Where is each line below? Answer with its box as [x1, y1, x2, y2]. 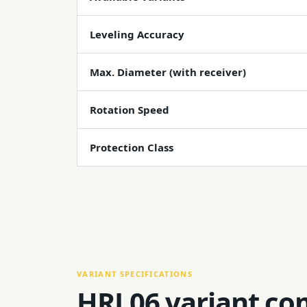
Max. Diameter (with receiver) [90, 65, 246, 79]
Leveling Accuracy [90, 27, 184, 41]
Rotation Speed [90, 103, 169, 116]
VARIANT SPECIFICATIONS [77, 269, 193, 279]
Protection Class [90, 140, 173, 154]
